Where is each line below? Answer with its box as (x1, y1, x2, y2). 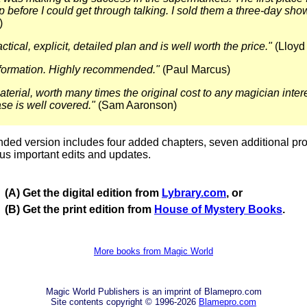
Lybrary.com (162, 187, 226, 199)
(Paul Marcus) (160, 64, 230, 75)
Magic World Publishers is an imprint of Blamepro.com (45, 286, 262, 297)
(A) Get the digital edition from (5, 187, 162, 199)
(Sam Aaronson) (95, 99, 177, 111)
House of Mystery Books (154, 204, 282, 215)
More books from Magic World (94, 246, 213, 256)
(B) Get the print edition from (5, 204, 154, 215)
